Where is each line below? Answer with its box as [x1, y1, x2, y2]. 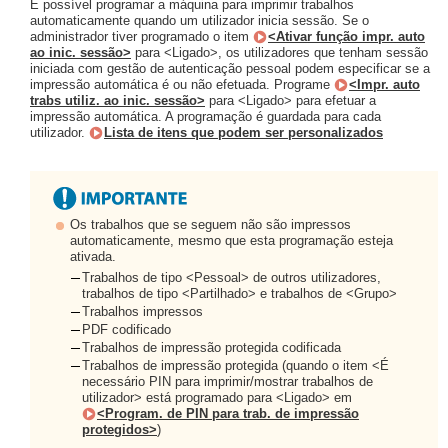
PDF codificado [82, 321, 171, 337]
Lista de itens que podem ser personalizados [104, 124, 383, 140]
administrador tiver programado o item [30, 28, 253, 44]
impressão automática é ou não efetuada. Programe [30, 76, 334, 92]
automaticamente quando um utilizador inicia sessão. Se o [30, 12, 369, 28]
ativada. [70, 248, 116, 264]
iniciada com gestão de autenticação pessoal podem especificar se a [30, 60, 430, 76]
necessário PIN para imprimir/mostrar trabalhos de [82, 373, 373, 389]
